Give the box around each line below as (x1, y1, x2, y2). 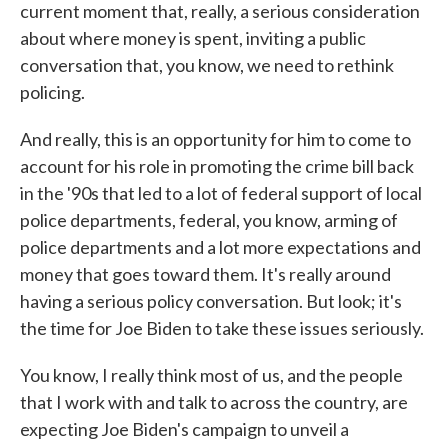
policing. (20, 81, 85, 103)
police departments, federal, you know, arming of (20, 209, 398, 231)
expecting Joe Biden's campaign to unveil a (20, 418, 349, 440)
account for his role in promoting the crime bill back (20, 155, 414, 177)
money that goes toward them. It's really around (20, 263, 391, 285)
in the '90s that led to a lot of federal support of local (20, 182, 422, 204)
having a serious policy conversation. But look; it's (20, 290, 402, 312)
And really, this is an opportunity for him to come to (20, 128, 411, 150)
